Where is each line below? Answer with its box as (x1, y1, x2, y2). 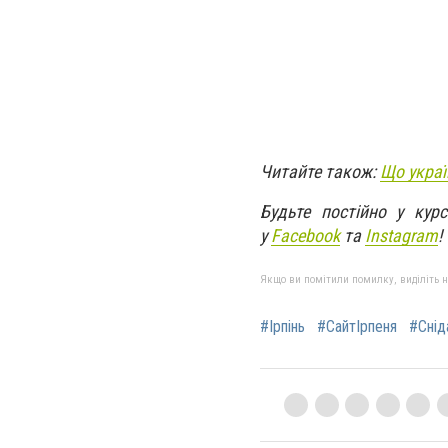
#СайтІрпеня (317, 316, 397, 336)
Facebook (271, 224, 340, 246)
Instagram (365, 224, 438, 246)
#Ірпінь (260, 316, 305, 336)
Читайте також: (260, 160, 380, 182)
